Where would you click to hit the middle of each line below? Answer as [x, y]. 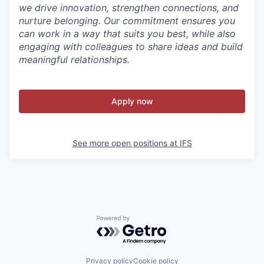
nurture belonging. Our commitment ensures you [127, 21]
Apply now [132, 101]
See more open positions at [126, 143]
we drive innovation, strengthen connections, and [129, 8]
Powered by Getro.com [148, 221]
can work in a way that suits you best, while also [127, 34]
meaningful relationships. [74, 60]
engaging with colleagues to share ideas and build [131, 47]
